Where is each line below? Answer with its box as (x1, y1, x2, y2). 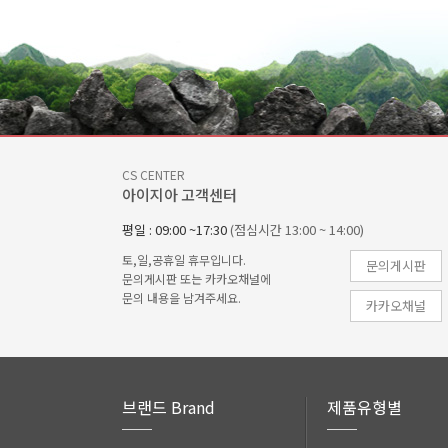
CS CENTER (122, 166, 185, 183)
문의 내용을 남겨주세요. (122, 289, 241, 306)
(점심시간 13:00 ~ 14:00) (230, 220, 364, 239)
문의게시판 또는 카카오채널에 (122, 270, 271, 287)
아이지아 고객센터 (122, 184, 237, 205)
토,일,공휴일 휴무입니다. (122, 251, 246, 268)
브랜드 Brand (122, 394, 215, 419)
